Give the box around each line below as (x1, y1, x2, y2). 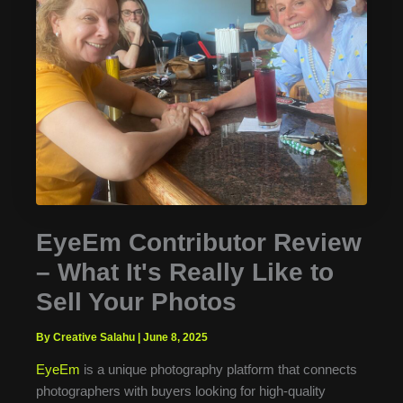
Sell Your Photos (36, 288, 237, 317)
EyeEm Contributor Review (36, 228, 362, 257)
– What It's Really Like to (36, 258, 334, 287)
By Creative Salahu (36, 331, 138, 345)
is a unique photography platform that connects (80, 363, 357, 378)
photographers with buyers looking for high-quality (36, 384, 326, 399)
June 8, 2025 (143, 331, 208, 345)
